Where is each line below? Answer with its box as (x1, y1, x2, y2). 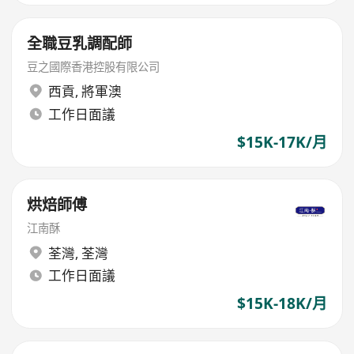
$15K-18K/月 (236, 293, 327, 314)
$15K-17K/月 (236, 131, 327, 153)
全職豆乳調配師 (27, 32, 133, 54)
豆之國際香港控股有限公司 (27, 58, 160, 74)
